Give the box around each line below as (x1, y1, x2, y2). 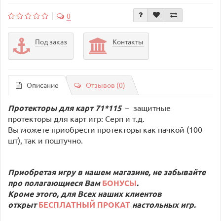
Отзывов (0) (86, 80, 125, 89)
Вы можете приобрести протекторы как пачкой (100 (8, 124, 202, 134)
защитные (133, 102, 171, 112)
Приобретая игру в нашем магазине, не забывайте (8, 166, 206, 177)
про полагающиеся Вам (8, 177, 100, 188)
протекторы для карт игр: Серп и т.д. (8, 113, 145, 123)
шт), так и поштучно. (8, 135, 83, 145)
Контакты (112, 37, 144, 46)
